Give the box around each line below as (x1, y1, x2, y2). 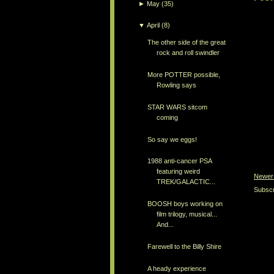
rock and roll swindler (156, 49, 220, 57)
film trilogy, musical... (156, 210, 217, 218)
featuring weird (156, 168, 200, 176)
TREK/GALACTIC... (156, 178, 215, 186)
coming (156, 113, 178, 121)
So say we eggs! (147, 135, 197, 143)
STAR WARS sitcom (147, 103, 207, 111)
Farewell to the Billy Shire (147, 242, 221, 250)
